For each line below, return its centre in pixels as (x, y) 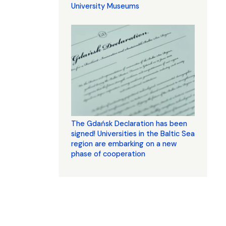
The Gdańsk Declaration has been (129, 124)
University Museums (105, 6)
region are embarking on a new (124, 144)
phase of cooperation (108, 154)
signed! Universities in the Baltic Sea (133, 134)
